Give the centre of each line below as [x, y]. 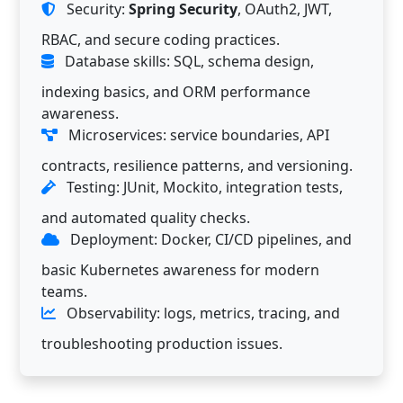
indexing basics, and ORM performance [176, 91]
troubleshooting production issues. [162, 343]
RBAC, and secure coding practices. [161, 39]
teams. [64, 291]
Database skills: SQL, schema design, [188, 61]
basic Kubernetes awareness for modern [180, 269]
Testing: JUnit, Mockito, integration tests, [203, 187]
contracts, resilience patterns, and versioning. [197, 165]
